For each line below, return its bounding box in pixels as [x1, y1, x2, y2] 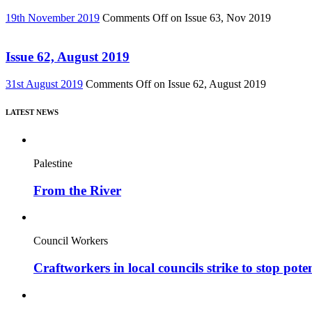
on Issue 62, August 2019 [151, 78, 266, 91]
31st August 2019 [6, 78, 83, 91]
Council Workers [33, 235, 108, 247]
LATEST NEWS [6, 108, 58, 116]
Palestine [33, 157, 72, 169]
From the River [33, 182, 121, 198]
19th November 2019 [6, 11, 100, 24]
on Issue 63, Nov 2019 [168, 11, 271, 24]
